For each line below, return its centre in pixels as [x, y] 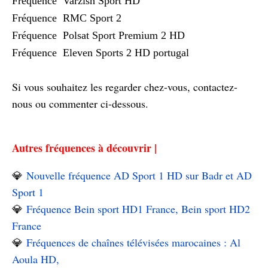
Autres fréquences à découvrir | [84, 148]
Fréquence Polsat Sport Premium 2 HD [98, 35]
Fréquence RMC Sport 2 [67, 18]
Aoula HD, [36, 259]
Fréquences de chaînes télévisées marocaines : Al [133, 242]
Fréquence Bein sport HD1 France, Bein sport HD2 [138, 209]
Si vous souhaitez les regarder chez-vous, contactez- [125, 87]
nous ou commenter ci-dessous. [80, 103]
